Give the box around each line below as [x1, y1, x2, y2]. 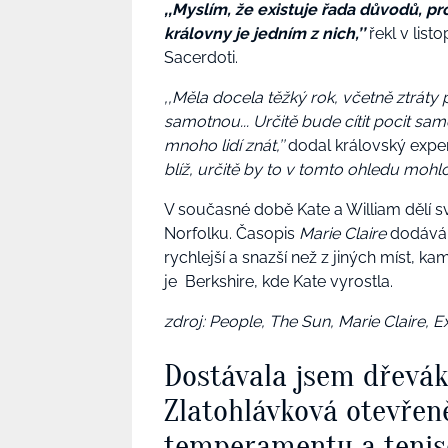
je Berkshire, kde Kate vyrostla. [164, 271, 393, 291]
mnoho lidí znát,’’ [164, 135, 284, 155]
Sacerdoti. [164, 47, 242, 67]
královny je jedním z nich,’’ [164, 23, 365, 43]
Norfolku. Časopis [164, 223, 299, 243]
